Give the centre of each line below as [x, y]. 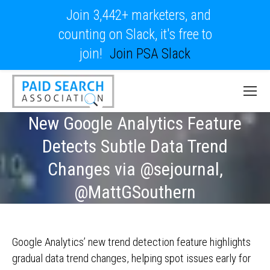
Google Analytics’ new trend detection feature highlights [131, 242]
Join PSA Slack [150, 54]
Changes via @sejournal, [135, 169]
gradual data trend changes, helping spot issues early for [131, 258]
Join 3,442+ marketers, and [138, 15]
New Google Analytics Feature [135, 123]
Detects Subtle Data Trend [135, 146]
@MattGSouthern [135, 192]
